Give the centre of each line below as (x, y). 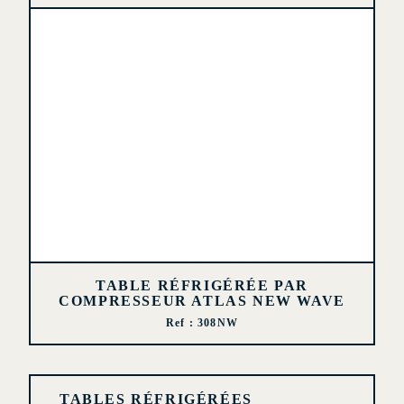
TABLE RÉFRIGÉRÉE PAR (202, 285)
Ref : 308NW (202, 323)
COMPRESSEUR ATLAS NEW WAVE (202, 301)
